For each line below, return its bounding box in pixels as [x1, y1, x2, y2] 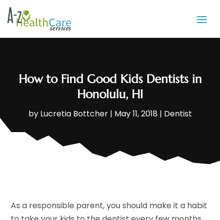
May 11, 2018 [114, 108, 158, 120]
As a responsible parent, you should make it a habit [11, 200, 208, 212]
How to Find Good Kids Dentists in [18, 72, 202, 87]
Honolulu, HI [77, 87, 143, 102]
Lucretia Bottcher [40, 108, 108, 120]
